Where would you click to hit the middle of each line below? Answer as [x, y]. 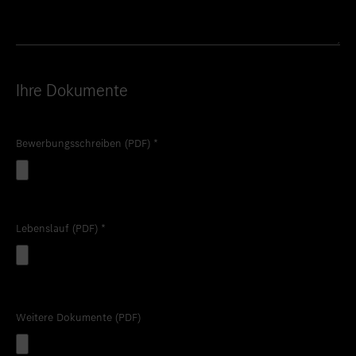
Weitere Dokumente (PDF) [78, 317]
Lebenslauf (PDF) [58, 228]
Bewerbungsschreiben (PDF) [85, 143]
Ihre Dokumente [72, 90]
